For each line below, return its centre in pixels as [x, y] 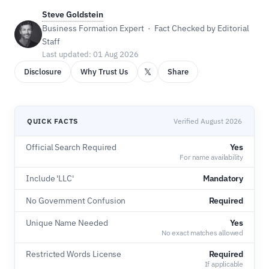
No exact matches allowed [202, 233]
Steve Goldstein [73, 14]
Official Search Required [71, 147]
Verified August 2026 [208, 121]
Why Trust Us [104, 72]
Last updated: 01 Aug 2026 [90, 54]
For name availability [211, 157]
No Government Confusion [76, 201]
